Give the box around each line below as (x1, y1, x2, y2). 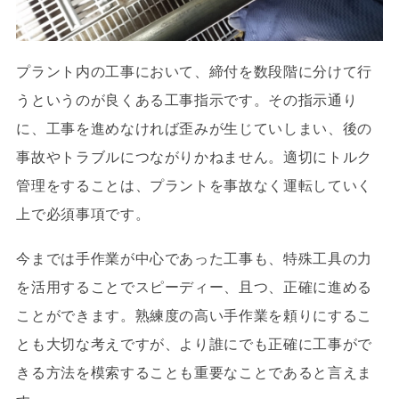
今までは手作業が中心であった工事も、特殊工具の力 (16, 250, 372, 267)
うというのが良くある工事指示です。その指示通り (16, 92, 358, 109)
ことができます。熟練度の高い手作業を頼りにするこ (16, 307, 372, 324)
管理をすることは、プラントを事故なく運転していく (16, 177, 372, 194)
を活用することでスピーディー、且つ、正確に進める (16, 279, 372, 296)
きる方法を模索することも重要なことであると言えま (16, 364, 372, 381)
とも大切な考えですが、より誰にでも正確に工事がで (16, 336, 372, 353)
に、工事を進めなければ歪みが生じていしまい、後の (16, 120, 372, 137)
